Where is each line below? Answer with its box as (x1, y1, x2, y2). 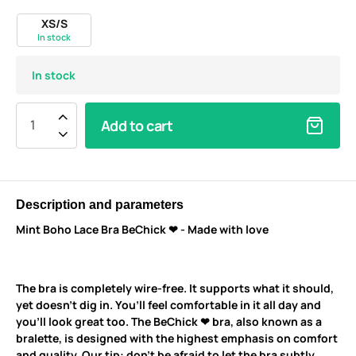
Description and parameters (16, 197, 184, 211)
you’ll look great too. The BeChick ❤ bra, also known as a (16, 313, 322, 329)
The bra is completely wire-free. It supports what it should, (16, 280, 334, 296)
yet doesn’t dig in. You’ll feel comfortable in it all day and (16, 296, 321, 312)
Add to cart (101, 115, 173, 135)
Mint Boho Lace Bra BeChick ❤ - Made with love (16, 221, 269, 237)
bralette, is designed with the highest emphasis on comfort (16, 330, 338, 346)
